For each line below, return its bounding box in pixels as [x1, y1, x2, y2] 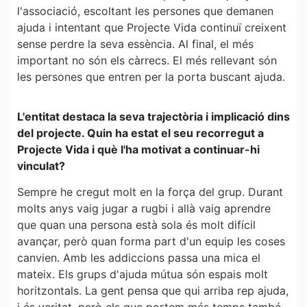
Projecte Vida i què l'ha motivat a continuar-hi [17, 143, 260, 156]
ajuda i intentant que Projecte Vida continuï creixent [17, 20, 286, 34]
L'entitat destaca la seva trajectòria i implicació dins [17, 110, 290, 123]
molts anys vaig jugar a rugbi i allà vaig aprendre [17, 201, 271, 216]
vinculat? [17, 159, 65, 173]
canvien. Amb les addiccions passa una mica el [17, 251, 260, 265]
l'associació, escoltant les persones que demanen [17, 3, 273, 18]
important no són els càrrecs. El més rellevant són [17, 53, 277, 67]
